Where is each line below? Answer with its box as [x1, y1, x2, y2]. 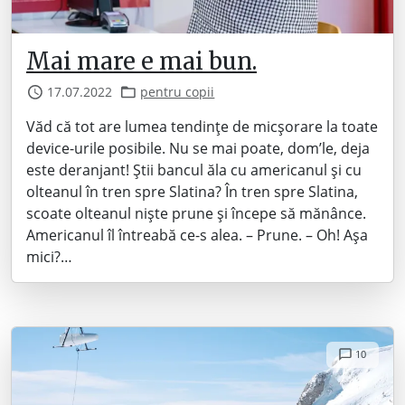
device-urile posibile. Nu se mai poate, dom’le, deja [26, 138, 370, 159]
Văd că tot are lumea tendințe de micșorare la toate [26, 117, 378, 137]
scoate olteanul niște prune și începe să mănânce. [26, 203, 366, 224]
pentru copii [140, 83, 215, 101]
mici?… [26, 247, 72, 268]
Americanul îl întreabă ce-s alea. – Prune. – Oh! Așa [26, 225, 368, 246]
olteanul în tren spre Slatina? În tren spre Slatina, [26, 182, 358, 202]
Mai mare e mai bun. [26, 47, 257, 77]
